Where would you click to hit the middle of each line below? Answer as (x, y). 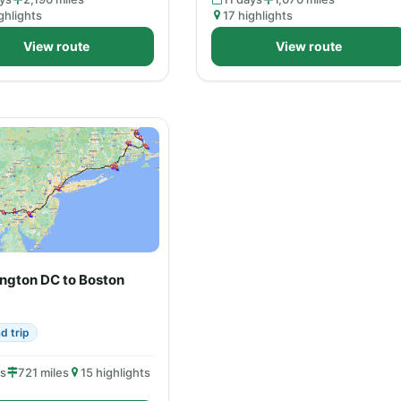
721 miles (43, 372)
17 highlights (258, 15)
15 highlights (115, 372)
